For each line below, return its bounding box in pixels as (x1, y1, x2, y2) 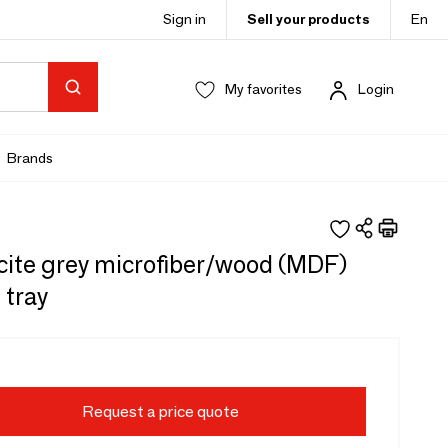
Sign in (163, 10, 206, 28)
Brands (7, 148, 53, 167)
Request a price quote (81, 402, 239, 421)
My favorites (225, 80, 302, 98)
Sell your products (247, 10, 370, 28)
